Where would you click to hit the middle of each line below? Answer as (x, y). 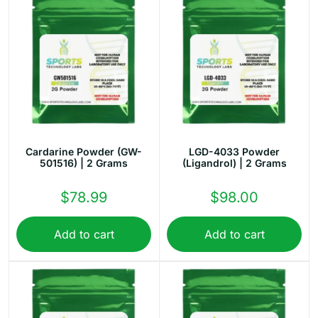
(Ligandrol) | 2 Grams (234, 163)
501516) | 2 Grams (84, 163)
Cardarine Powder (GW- (84, 152)
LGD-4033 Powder (234, 152)
